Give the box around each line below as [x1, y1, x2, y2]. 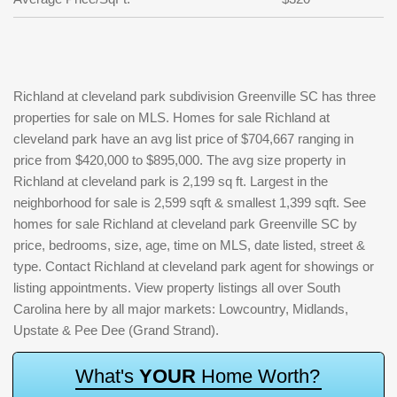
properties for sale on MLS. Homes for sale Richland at [13, 110, 330, 125]
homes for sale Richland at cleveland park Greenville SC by [13, 216, 357, 231]
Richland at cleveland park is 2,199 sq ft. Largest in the [13, 174, 328, 189]
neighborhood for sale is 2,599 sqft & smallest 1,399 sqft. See [13, 195, 366, 210]
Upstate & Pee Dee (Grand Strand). [13, 323, 219, 338]
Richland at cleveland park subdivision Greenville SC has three [13, 89, 376, 104]
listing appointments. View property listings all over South [13, 280, 340, 295]
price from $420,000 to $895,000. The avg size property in [13, 152, 346, 167]
